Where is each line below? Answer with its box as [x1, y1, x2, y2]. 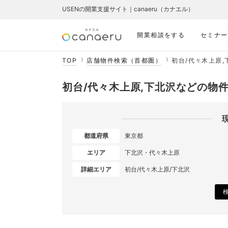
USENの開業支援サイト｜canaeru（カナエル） [62, 5, 194, 13]
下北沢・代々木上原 [125, 149, 180, 156]
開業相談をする [137, 31, 185, 39]
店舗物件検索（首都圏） [87, 56, 162, 64]
